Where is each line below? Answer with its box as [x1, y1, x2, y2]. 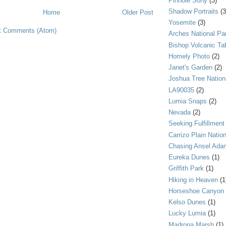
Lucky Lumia [168, 209, 206, 217]
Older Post [122, 8, 153, 16]
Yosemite [168, 19, 196, 27]
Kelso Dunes [168, 198, 206, 206]
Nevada [168, 108, 191, 117]
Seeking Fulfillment [168, 120, 224, 128]
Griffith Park [168, 164, 204, 173]
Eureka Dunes [168, 153, 210, 161]
